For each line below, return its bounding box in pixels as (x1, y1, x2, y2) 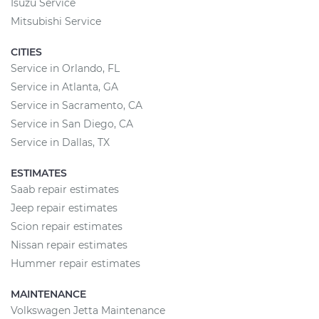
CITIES (11, 45, 42, 58)
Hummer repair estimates (11, 256, 140, 270)
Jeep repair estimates (11, 201, 117, 214)
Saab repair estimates (11, 182, 119, 196)
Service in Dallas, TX (11, 135, 110, 149)
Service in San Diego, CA (11, 117, 133, 130)
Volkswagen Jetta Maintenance (11, 303, 165, 317)
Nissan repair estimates (11, 238, 127, 251)
